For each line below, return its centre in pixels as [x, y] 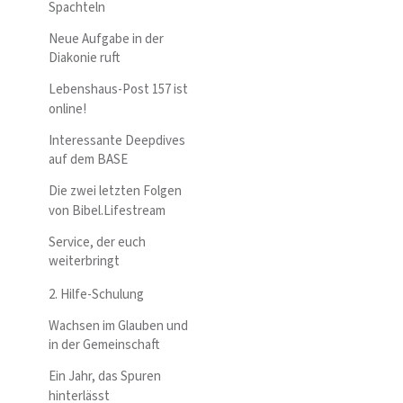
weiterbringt [84, 261]
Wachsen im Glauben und [118, 326]
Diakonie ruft [85, 58]
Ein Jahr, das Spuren [105, 376]
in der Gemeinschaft [104, 345]
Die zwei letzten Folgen [115, 191]
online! [67, 109]
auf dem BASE [88, 160]
